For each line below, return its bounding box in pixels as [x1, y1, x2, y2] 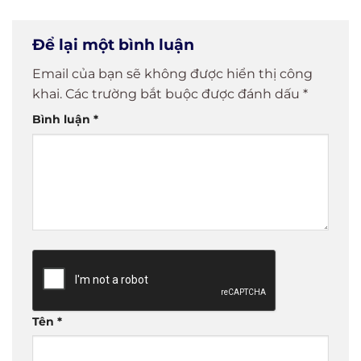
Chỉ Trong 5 [15, 6, 87, 23]
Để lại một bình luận [32, 34, 198, 54]
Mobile [184, 6, 226, 23]
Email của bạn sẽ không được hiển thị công [32, 66, 313, 82]
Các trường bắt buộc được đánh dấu [65, 86, 303, 102]
